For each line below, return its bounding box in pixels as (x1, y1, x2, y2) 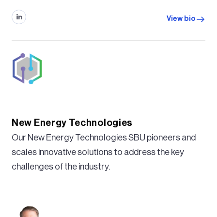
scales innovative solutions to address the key (12, 147, 184, 156)
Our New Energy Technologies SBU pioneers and (12, 133, 196, 142)
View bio (167, 15, 196, 23)
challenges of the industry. (12, 162, 110, 171)
